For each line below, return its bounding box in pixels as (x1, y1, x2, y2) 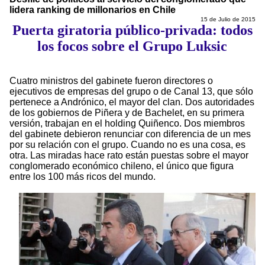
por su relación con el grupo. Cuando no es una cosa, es (9, 140, 245, 150)
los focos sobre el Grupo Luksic (37, 38, 228, 54)
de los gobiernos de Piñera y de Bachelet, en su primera (9, 108, 244, 118)
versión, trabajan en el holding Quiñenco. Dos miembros (9, 118, 245, 129)
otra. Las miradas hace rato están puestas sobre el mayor (9, 150, 248, 161)
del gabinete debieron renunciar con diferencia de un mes (9, 129, 251, 140)
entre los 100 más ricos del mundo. (9, 172, 156, 182)
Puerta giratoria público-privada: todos (12, 22, 253, 38)
